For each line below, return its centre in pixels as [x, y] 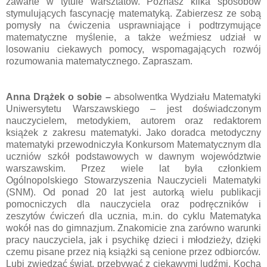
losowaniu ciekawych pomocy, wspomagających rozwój [133, 49]
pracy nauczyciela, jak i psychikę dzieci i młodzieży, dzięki [133, 240]
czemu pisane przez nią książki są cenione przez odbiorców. [133, 252]
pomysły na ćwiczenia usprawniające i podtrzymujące [133, 25]
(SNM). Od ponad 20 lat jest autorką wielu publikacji [133, 192]
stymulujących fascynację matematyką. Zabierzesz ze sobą [133, 13]
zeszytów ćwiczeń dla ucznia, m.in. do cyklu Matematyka [133, 216]
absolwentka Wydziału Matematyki [187, 97]
